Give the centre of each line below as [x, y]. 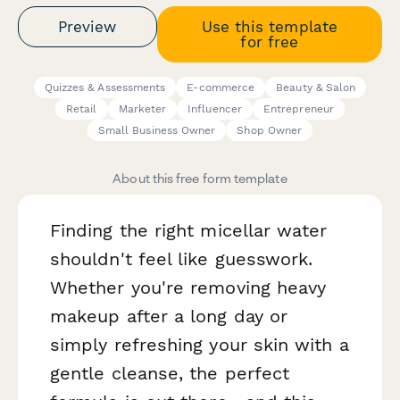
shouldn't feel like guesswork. [182, 259]
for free [270, 42]
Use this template [269, 26]
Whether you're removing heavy [188, 288]
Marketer [142, 109]
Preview [87, 26]
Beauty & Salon [316, 88]
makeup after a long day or [169, 317]
